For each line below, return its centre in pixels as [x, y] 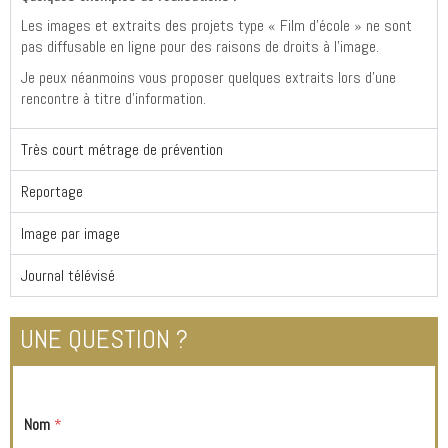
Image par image [70, 234]
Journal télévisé [68, 276]
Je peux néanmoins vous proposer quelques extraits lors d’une [208, 77]
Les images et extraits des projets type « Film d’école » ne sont [216, 26]
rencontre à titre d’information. [115, 98]
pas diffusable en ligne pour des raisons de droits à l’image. [202, 47]
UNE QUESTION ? [104, 340]
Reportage [52, 192]
